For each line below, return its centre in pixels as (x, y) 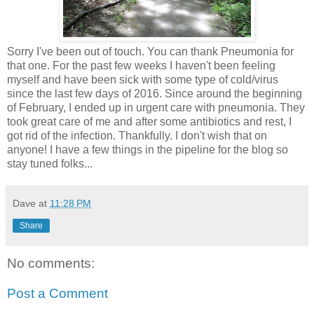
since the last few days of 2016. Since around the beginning (155, 93)
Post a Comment (57, 294)
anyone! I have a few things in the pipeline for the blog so (148, 149)
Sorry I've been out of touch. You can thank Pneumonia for (150, 51)
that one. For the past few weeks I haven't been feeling (141, 65)
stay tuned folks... (50, 163)
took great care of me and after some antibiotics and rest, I (149, 121)
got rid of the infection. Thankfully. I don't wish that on (137, 135)
